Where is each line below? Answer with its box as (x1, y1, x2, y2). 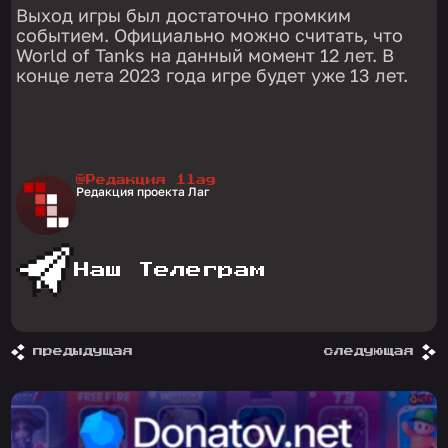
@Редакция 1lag (76, 175, 217, 186)
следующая (324, 346, 415, 357)
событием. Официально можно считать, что (16, 24, 404, 47)
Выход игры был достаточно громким (16, 4, 352, 27)
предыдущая (33, 346, 134, 357)
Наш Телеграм (74, 262, 267, 279)
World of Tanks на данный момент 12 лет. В (16, 44, 395, 67)
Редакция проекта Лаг (76, 184, 211, 200)
